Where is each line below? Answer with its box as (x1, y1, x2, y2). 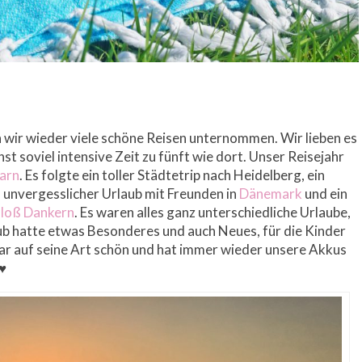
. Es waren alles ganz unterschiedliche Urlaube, (74, 204, 351, 221)
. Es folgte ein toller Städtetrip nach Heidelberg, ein (19, 166, 325, 184)
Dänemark (239, 185, 302, 203)
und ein (302, 185, 347, 203)
